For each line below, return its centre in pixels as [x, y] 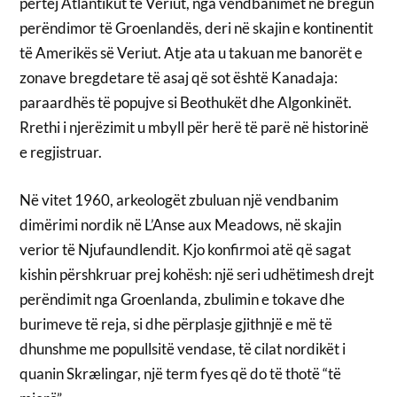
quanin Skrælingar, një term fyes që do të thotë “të [181, 373]
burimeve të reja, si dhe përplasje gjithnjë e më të [176, 323]
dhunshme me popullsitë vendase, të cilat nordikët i [183, 348]
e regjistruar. [61, 152]
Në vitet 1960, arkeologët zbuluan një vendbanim [179, 199]
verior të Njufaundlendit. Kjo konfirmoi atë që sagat [186, 249]
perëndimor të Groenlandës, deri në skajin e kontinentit [197, 28]
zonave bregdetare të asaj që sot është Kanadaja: [179, 78]
